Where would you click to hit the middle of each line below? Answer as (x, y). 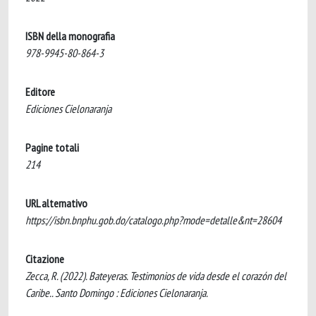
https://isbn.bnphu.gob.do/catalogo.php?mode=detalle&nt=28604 (153, 220)
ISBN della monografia (70, 36)
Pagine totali (52, 147)
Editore (40, 92)
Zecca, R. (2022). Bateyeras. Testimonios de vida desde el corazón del (156, 276)
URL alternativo (56, 203)
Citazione (45, 259)
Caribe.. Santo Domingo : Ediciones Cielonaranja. (117, 293)
